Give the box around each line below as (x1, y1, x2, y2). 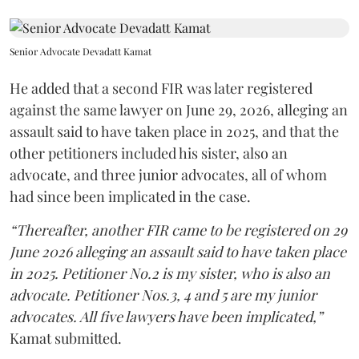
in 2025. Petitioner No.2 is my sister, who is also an (10, 264, 330, 283)
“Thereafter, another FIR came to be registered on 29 (10, 220, 347, 240)
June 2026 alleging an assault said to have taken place (10, 242, 346, 261)
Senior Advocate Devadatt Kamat (10, 45, 151, 58)
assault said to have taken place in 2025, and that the (10, 122, 339, 141)
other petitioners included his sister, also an (10, 143, 288, 163)
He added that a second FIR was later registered (10, 79, 313, 98)
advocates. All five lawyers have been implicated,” (10, 307, 322, 326)
